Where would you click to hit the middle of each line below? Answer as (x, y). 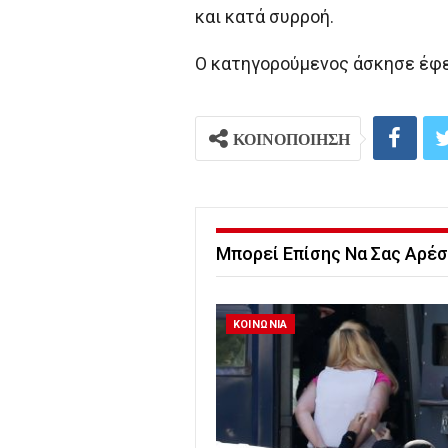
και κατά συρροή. (264, 17)
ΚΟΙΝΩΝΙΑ (260, 324)
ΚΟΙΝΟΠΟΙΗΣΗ (291, 139)
